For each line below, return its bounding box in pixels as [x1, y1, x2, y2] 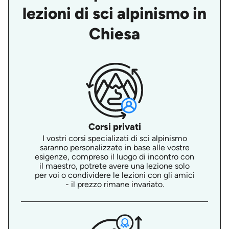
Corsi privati [88, 121, 141, 133]
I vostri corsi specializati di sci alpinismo [42, 133, 187, 144]
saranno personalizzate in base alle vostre [39, 143, 190, 153]
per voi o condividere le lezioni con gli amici [34, 170, 195, 180]
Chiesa [89, 24, 140, 44]
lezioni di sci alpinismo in [22, 4, 207, 24]
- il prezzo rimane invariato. [65, 179, 164, 190]
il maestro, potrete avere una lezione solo [39, 161, 190, 171]
